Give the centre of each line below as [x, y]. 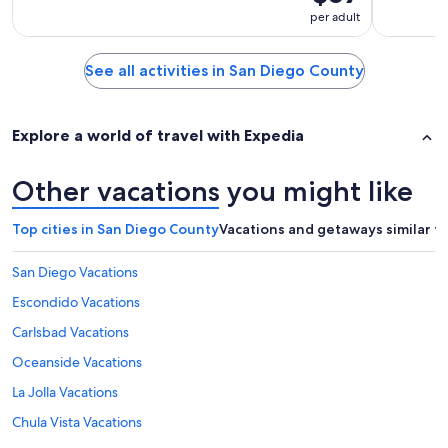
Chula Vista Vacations [77, 421]
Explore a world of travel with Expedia [158, 135]
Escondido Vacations [76, 301]
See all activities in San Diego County [224, 71]
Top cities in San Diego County [115, 228]
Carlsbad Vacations [70, 331]
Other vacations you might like [212, 190]
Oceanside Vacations [77, 361]
